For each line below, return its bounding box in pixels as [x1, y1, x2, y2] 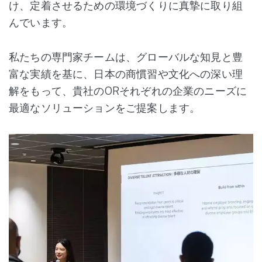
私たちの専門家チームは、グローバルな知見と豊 [9, 50, 243, 63]
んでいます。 [9, 16, 73, 29]
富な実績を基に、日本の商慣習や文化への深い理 [9, 67, 243, 80]
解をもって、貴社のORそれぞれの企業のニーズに [9, 84, 247, 97]
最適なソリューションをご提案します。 [9, 101, 201, 114]
